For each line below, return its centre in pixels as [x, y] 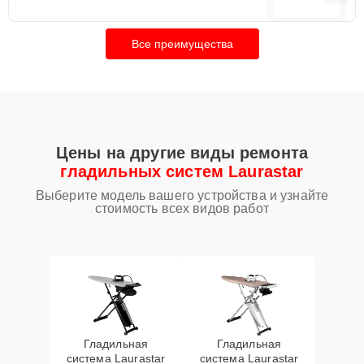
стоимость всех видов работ [182, 208]
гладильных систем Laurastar [182, 171]
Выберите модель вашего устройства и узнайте [182, 195]
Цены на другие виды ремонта [182, 153]
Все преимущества [182, 44]
